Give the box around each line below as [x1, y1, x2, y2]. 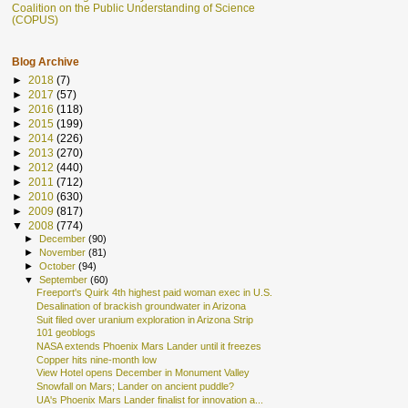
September [39, 273, 91, 285]
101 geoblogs [36, 327, 97, 339]
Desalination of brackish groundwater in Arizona [36, 301, 247, 312]
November [39, 247, 89, 259]
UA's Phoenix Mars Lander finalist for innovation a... [36, 393, 264, 405]
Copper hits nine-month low [36, 353, 158, 365]
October [39, 260, 79, 271]
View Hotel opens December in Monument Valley [36, 367, 250, 379]
